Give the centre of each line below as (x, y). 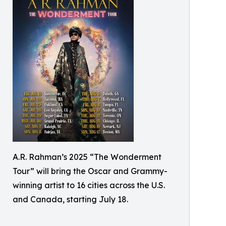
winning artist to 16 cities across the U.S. (89, 185)
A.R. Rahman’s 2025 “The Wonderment (87, 157)
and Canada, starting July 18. (70, 199)
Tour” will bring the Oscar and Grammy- (90, 171)
